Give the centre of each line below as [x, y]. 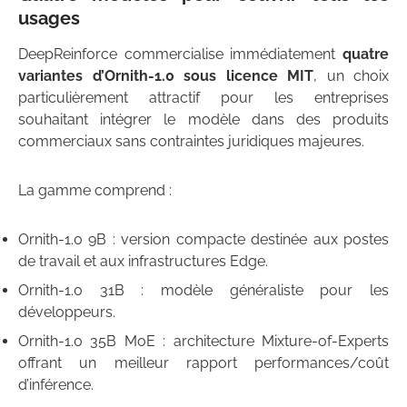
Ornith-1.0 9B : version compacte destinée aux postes [203, 240]
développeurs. [67, 313]
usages [49, 19]
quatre [366, 55]
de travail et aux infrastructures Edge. [143, 262]
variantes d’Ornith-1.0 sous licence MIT [166, 76]
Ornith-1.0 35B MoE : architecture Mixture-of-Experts [203, 342]
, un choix [351, 76]
